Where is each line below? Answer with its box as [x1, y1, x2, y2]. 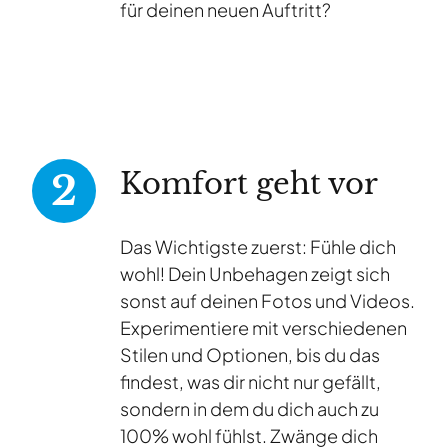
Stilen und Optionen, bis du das [120, 343, 380, 367]
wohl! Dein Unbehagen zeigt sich [120, 262, 390, 286]
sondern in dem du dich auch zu [120, 397, 379, 421]
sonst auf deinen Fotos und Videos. [120, 289, 415, 313]
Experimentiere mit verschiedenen [120, 316, 407, 340]
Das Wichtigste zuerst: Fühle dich [120, 235, 396, 259]
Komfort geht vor [120, 166, 378, 203]
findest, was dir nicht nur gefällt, [120, 370, 381, 394]
